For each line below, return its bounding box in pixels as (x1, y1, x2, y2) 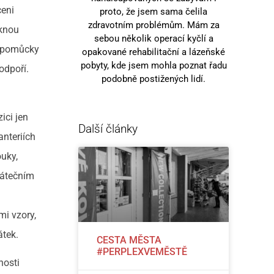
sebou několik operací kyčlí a (94, 32, 213, 44)
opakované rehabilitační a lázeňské (82, 46, 226, 57)
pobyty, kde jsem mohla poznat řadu (80, 59, 227, 71)
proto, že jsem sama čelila (100, 6, 208, 17)
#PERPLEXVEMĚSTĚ (97, 245, 188, 257)
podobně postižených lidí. (102, 73, 206, 84)
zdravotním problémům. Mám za (87, 19, 220, 31)
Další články (78, 121, 138, 136)
